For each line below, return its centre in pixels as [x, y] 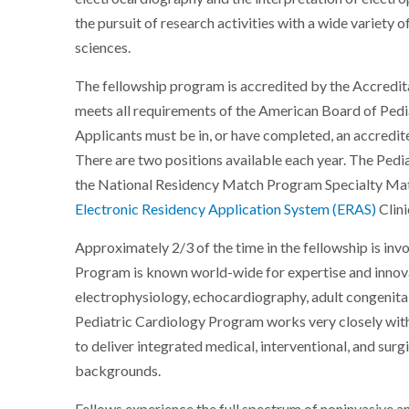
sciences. [103, 48]
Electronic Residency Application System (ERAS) [226, 210]
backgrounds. [118, 371]
